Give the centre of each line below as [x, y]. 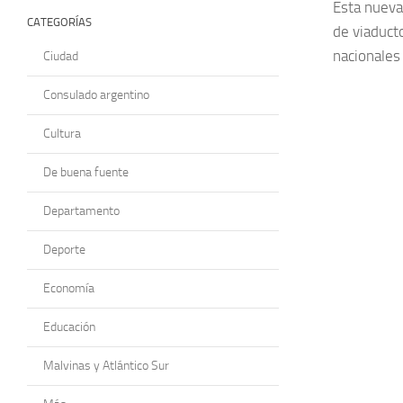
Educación [69, 327]
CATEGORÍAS [59, 22]
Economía [69, 288]
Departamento [81, 210]
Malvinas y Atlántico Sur [106, 365]
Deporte [64, 249]
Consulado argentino [96, 94]
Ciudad [61, 56]
